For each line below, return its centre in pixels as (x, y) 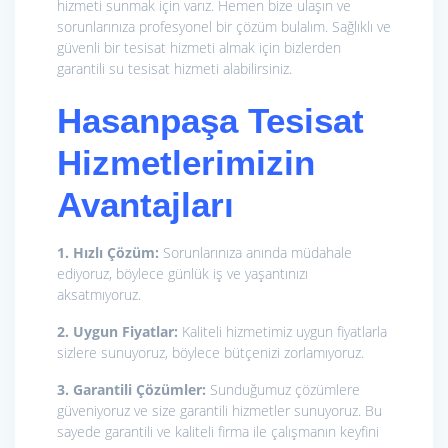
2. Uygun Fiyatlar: (117, 332)
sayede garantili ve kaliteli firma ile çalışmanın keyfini (218, 432)
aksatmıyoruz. (99, 295)
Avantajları (145, 205)
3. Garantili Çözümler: (131, 390)
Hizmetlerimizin (186, 163)
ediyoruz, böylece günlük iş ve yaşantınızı (182, 274)
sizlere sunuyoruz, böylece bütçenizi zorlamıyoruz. (210, 353)
